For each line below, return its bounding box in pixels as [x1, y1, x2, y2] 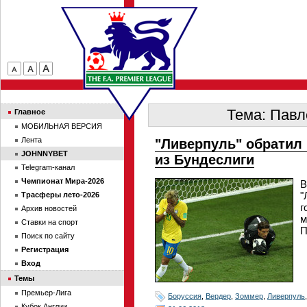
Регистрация [21, 245, 69, 254]
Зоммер [235, 291, 263, 300]
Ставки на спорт [21, 218, 78, 226]
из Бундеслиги [155, 152, 254, 167]
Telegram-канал [21, 163, 75, 171]
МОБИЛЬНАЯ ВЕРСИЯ [21, 122, 102, 130]
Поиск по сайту [21, 232, 75, 240]
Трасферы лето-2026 [21, 191, 99, 199]
